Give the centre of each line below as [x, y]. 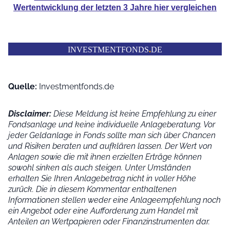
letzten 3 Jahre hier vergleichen [156, 8]
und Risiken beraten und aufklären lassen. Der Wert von [110, 146]
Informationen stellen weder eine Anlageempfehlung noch [114, 200]
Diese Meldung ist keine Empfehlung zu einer [134, 114]
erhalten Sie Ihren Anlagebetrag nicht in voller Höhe [102, 179]
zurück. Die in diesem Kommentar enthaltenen [92, 189]
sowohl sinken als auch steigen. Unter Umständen [100, 168]
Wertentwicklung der [54, 8]
